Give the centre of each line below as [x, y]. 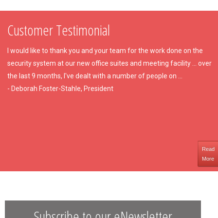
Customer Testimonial [59, 30]
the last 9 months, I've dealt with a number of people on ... [95, 76]
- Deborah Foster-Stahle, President [60, 89]
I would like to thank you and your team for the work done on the [105, 51]
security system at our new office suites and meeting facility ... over [109, 63]
